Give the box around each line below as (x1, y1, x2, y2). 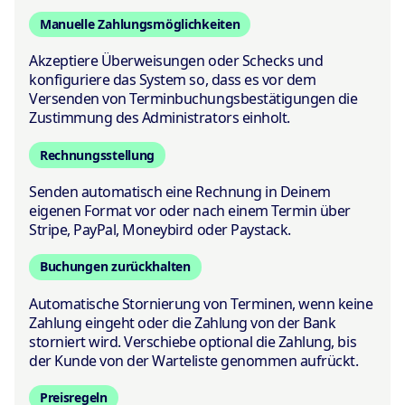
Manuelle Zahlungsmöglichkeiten (39, 15, 240, 33)
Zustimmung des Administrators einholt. (29, 108, 290, 128)
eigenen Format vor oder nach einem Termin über (29, 200, 351, 221)
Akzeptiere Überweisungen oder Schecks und (29, 51, 324, 71)
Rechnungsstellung (39, 146, 155, 164)
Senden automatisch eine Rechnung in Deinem (29, 181, 331, 202)
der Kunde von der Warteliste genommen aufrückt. (29, 350, 359, 371)
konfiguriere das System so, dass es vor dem (29, 70, 316, 90)
